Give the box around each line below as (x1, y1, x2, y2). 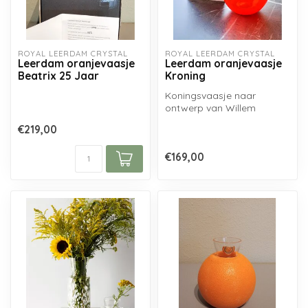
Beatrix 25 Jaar (18, 69, 99, 83)
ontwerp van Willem (165, 102, 256, 115)
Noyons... (165, 114, 206, 127)
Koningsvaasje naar (165, 89, 256, 102)
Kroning (165, 69, 206, 83)
